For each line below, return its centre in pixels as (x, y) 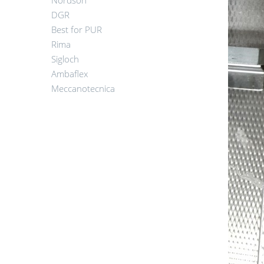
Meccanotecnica (83, 88)
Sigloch (65, 59)
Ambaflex (70, 74)
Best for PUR (77, 29)
